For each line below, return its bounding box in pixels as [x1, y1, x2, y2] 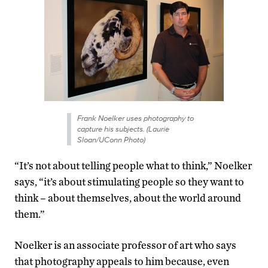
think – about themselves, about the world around [14, 191, 241, 204]
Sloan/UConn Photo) [77, 133, 145, 145]
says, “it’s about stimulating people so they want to [14, 175, 244, 188]
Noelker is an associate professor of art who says [14, 238, 236, 251]
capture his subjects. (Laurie [77, 123, 169, 135]
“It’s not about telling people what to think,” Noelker [14, 159, 252, 172]
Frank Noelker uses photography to [77, 112, 194, 124]
